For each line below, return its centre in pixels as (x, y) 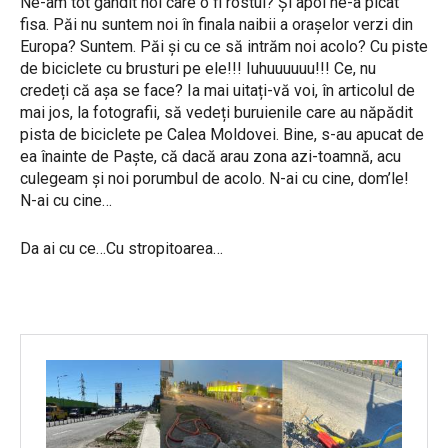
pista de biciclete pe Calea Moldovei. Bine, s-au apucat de (222, 134)
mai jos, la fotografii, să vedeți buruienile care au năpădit (216, 112)
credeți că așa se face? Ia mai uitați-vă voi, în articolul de (217, 90)
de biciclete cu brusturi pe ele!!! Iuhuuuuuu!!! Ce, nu (198, 68)
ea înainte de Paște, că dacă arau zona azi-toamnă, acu (210, 156)
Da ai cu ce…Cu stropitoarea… (121, 248)
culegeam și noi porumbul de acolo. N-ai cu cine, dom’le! (214, 178)
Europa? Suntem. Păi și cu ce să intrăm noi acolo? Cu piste (224, 46)
